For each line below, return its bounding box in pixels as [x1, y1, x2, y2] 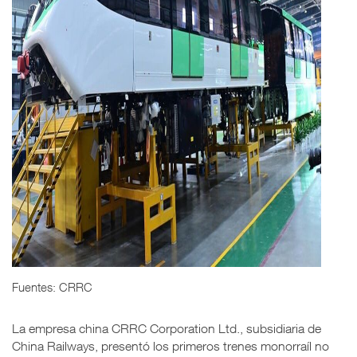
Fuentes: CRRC [12, 279, 92, 294]
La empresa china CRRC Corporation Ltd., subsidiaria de [12, 320, 321, 335]
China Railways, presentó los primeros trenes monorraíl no [12, 338, 329, 353]
